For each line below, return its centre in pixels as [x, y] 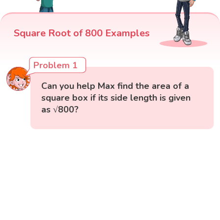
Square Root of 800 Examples [82, 33]
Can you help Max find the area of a [115, 86]
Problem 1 [56, 66]
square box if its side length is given [116, 98]
